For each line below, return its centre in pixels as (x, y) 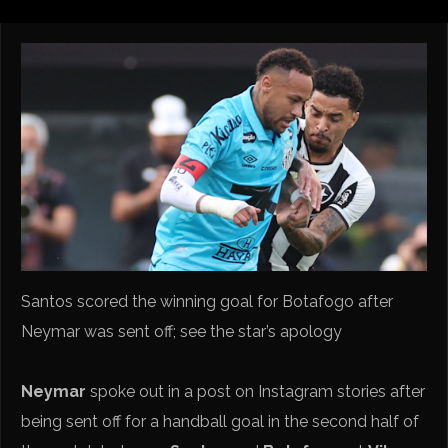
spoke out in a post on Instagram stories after (258, 391)
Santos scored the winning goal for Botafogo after (207, 301)
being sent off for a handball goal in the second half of (220, 421)
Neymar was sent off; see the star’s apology (182, 331)
